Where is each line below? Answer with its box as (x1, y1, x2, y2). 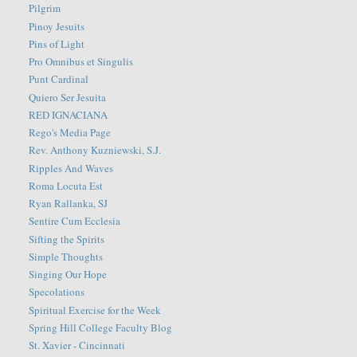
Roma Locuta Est (29, 178, 104, 193)
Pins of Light (29, 36, 85, 51)
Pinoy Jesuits (29, 18, 85, 33)
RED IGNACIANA (29, 107, 108, 122)
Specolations (29, 284, 85, 300)
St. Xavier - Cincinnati (29, 338, 126, 353)
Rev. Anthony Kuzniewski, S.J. (29, 143, 162, 158)
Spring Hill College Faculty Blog (29, 320, 173, 335)
